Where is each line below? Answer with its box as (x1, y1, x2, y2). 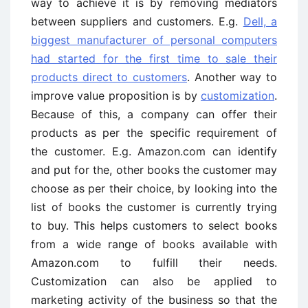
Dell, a (243, 14, 278, 28)
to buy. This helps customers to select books (31, 219, 277, 232)
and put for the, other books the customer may (31, 163, 277, 177)
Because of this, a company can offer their (31, 107, 277, 121)
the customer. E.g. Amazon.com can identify (31, 144, 277, 158)
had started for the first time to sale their (31, 52, 277, 65)
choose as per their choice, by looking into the (31, 181, 277, 195)
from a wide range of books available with (31, 237, 277, 251)
